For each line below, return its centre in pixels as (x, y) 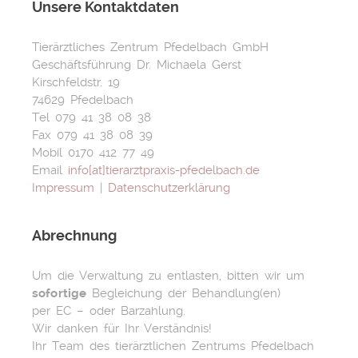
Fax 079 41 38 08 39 (92, 135)
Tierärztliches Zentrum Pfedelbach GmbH (150, 47)
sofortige (60, 293)
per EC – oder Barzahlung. (109, 310)
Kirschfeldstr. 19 (76, 82)
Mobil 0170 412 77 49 (93, 152)
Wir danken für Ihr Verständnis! (122, 328)
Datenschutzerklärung (169, 187)
